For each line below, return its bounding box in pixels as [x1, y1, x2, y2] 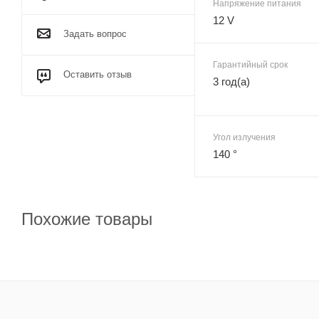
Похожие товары [21, 209, 152, 229]
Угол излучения [213, 132, 276, 142]
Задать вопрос [63, 28, 127, 39]
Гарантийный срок [213, 59, 288, 70]
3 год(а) [213, 75, 250, 88]
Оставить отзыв [63, 69, 132, 80]
